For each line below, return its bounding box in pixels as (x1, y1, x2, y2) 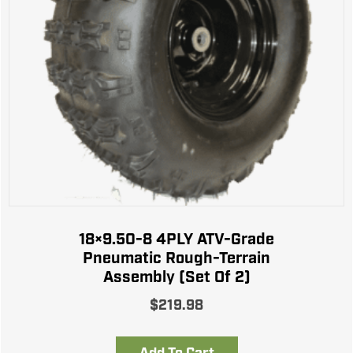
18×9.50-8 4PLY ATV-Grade (79, 229, 274, 250)
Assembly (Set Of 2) (102, 266, 251, 288)
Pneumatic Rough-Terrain (83, 247, 270, 269)
